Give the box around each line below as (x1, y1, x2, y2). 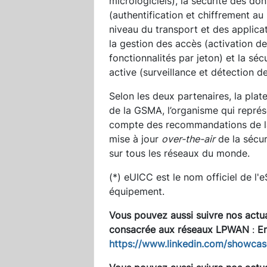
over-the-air (162, 132, 215, 145)
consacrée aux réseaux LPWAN (109, 223, 249, 235)
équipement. (109, 185, 164, 197)
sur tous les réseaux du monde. (109, 147, 250, 159)
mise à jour (109, 132, 162, 145)
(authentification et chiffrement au (109, 8, 263, 21)
